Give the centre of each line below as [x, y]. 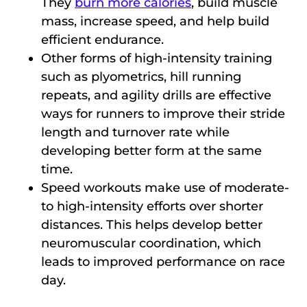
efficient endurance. [102, 40]
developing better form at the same [151, 151]
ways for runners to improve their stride [163, 114]
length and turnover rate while [135, 133]
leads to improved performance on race [163, 262]
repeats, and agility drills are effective [156, 96]
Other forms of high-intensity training [157, 59]
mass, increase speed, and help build [155, 22]
